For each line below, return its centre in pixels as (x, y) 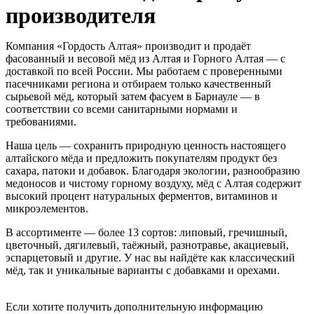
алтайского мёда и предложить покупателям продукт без (141, 158)
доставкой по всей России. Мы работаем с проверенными (144, 71)
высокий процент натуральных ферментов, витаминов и (142, 196)
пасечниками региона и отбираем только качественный (138, 83)
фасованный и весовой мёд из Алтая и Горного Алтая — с (145, 58)
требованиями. (41, 121)
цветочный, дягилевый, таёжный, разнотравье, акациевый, (147, 245)
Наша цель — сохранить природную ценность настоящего (146, 145)
